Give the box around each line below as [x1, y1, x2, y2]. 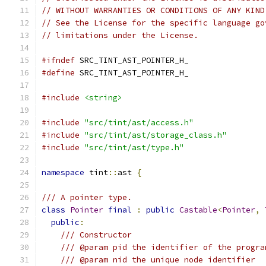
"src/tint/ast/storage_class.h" [84, 130, 227, 140]
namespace [42, 167, 84, 178]
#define [42, 68, 75, 78]
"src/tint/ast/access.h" [84, 118, 194, 128]
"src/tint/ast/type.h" [84, 142, 184, 153]
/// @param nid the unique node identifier [61, 255, 255, 265]
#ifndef [42, 55, 75, 65]
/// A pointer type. [42, 192, 132, 202]
